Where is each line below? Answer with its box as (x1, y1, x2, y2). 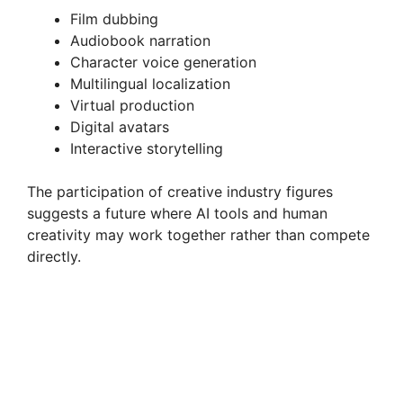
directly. (27, 246, 81, 265)
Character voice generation (70, 52, 256, 71)
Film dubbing (70, 9, 158, 28)
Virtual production (70, 95, 194, 114)
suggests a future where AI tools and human (27, 203, 327, 222)
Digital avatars (70, 117, 169, 136)
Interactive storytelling (70, 139, 223, 157)
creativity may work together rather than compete (27, 225, 370, 244)
